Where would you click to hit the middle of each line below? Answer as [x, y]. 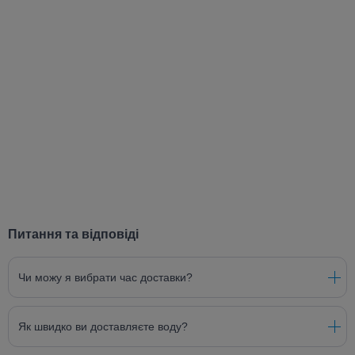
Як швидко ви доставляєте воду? [103, 326]
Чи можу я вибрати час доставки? [105, 277]
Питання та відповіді [73, 234]
